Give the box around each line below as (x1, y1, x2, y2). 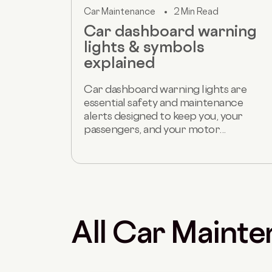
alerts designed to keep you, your (84, 109, 243, 122)
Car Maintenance (84, 5, 155, 16)
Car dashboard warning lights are (84, 82, 246, 95)
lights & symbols (84, 37, 205, 56)
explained (84, 53, 155, 72)
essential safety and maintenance (84, 95, 243, 109)
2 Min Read (174, 5, 219, 16)
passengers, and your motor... (84, 122, 226, 135)
